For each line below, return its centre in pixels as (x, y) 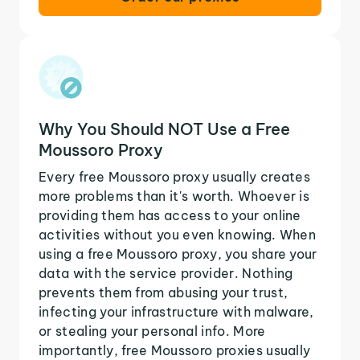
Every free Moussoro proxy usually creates (175, 176)
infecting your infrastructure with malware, (176, 311)
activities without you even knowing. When (178, 234)
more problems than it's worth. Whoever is (174, 196)
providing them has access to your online (170, 215)
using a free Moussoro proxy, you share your (178, 254)
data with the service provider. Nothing (166, 273)
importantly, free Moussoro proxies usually (175, 350)
